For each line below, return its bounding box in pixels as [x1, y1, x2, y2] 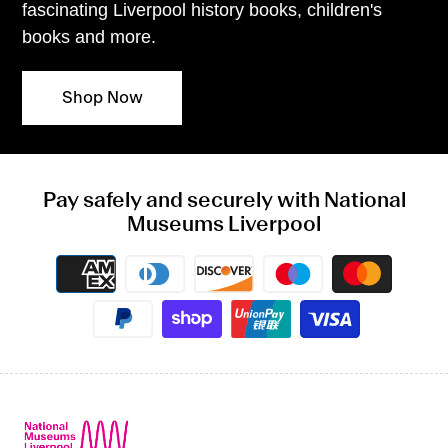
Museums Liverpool [127, 214, 321, 237]
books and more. [22, 26, 157, 47]
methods [223, 279, 293, 298]
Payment [223, 255, 292, 274]
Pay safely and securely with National [42, 190, 406, 213]
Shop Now [61, 88, 143, 107]
